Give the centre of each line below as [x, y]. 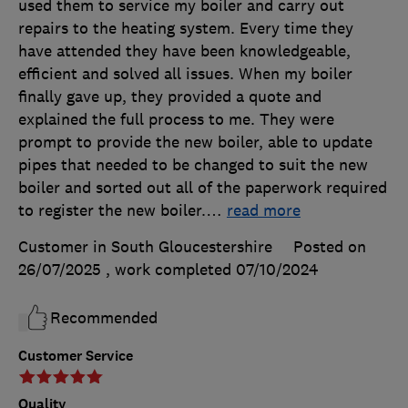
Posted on [330, 247]
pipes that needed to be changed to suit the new [193, 165]
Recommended [104, 318]
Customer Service [76, 356]
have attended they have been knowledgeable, [184, 51]
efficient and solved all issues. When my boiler [185, 74]
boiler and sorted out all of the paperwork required [203, 188]
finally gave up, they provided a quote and [170, 97]
